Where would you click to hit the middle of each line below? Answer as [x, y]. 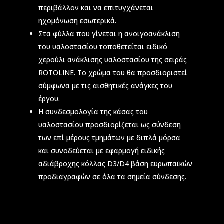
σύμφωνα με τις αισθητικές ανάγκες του [105, 85]
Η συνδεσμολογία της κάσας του [93, 111]
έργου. [49, 98]
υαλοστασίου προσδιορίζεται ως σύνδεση [109, 124]
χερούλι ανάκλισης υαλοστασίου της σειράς [112, 59]
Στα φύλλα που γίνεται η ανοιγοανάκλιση [109, 33]
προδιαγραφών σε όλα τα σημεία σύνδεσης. [112, 176]
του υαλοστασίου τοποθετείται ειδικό [103, 46]
